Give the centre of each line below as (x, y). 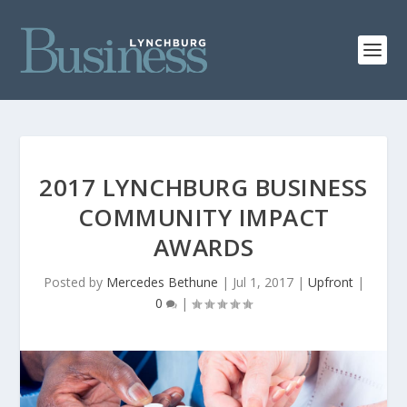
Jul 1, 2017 (263, 282)
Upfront (330, 282)
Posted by (74, 282)
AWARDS (203, 247)
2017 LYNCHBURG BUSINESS (203, 187)
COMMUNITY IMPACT (203, 217)
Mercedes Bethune (162, 282)
